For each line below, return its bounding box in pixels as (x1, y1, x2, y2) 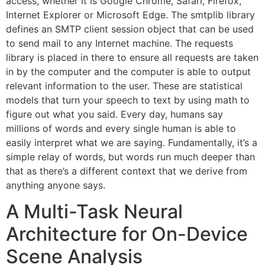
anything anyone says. (6, 179, 105, 191)
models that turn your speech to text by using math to (6, 93, 250, 106)
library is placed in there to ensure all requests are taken (6, 51, 258, 63)
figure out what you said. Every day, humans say (6, 108, 223, 120)
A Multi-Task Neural (6, 199, 183, 223)
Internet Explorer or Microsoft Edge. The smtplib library (6, 8, 255, 21)
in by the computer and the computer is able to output (6, 65, 251, 77)
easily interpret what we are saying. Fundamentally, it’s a (6, 136, 257, 148)
